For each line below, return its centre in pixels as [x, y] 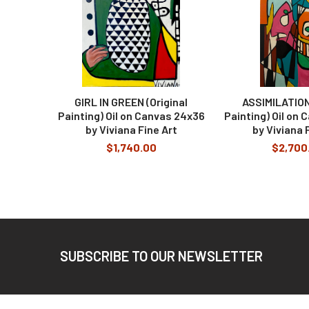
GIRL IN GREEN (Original [131, 101]
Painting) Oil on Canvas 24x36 [131, 115]
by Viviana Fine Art [131, 129]
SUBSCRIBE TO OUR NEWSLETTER [161, 256]
